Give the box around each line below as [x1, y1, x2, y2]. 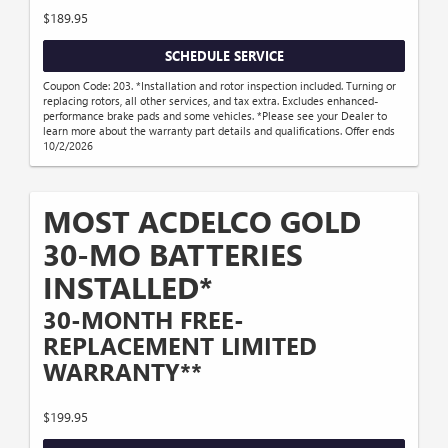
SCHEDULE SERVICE [164, 46, 284, 64]
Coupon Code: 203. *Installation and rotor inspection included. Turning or [43, 78, 396, 94]
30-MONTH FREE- [43, 303, 244, 336]
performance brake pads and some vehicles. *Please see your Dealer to [43, 108, 387, 124]
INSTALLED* [43, 267, 213, 308]
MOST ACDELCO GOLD [43, 201, 361, 242]
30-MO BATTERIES [43, 234, 303, 275]
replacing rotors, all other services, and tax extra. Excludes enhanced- [43, 93, 378, 109]
